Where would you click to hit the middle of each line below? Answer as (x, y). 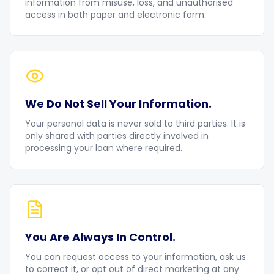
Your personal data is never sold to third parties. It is (135, 124)
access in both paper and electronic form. (116, 15)
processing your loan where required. (104, 148)
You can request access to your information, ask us (135, 257)
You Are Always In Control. (100, 237)
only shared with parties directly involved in (117, 136)
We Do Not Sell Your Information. (118, 104)
